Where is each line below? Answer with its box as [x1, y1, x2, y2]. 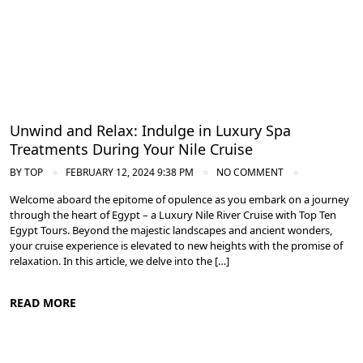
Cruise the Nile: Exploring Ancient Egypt [42, 3, 233, 19]
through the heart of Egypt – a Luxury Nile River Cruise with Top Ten [10, 207, 336, 222]
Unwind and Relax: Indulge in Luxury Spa [10, 120, 291, 140]
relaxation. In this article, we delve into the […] [10, 253, 229, 268]
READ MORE [10, 294, 76, 310]
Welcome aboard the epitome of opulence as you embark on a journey [10, 191, 349, 207]
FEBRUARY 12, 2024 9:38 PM [66, 164, 194, 179]
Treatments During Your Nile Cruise [10, 139, 253, 159]
